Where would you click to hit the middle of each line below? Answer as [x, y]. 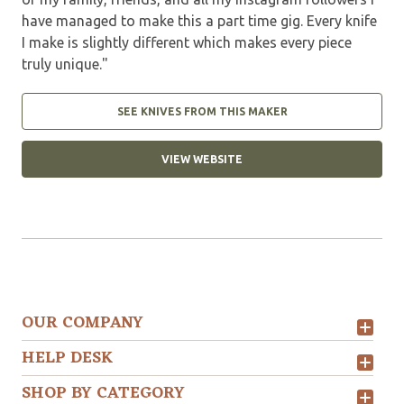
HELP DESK [68, 358]
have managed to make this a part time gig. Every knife [199, 20]
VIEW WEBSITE [202, 159]
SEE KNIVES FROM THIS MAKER [202, 111]
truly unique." [65, 64]
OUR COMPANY [83, 322]
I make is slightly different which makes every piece [187, 42]
